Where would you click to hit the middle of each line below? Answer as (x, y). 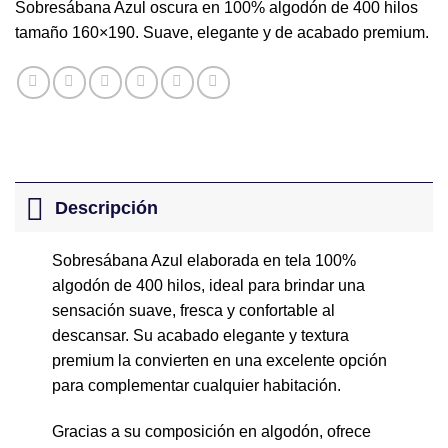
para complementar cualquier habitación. (196, 386)
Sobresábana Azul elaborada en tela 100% (203, 261)
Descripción (107, 207)
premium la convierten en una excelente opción (219, 361)
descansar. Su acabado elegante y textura (200, 336)
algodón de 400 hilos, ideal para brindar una (208, 286)
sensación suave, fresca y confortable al (193, 311)
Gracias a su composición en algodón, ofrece (211, 431)
